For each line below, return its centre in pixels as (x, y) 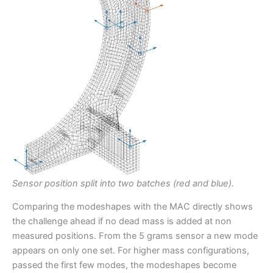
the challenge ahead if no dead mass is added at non (122, 222)
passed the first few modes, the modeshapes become (124, 265)
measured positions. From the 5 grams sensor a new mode (135, 236)
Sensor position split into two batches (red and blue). (123, 183)
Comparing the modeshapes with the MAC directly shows (133, 207)
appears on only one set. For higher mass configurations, (131, 251)
